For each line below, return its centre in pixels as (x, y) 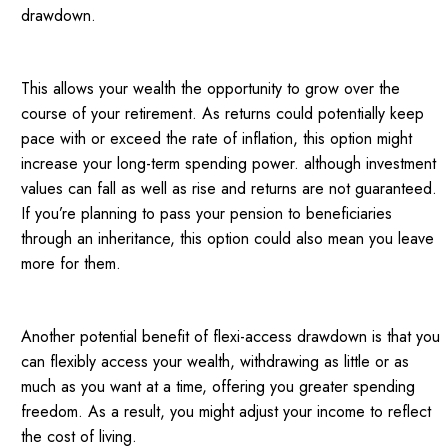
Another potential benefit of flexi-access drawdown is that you (231, 337)
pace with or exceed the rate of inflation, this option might (217, 139)
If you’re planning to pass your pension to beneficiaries (207, 214)
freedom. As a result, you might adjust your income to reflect (226, 412)
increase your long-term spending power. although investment (229, 164)
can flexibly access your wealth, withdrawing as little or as (215, 362)
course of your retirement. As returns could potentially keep (223, 114)
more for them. (71, 264)
